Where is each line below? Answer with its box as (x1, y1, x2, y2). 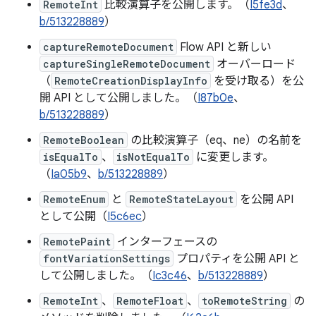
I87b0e (197, 91, 233, 105)
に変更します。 (193, 150, 274, 164)
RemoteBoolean (43, 133, 124, 147)
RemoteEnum (43, 193, 105, 206)
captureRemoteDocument (43, 40, 174, 54)
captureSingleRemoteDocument (43, 57, 210, 71)
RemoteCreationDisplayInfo (54, 74, 207, 87)
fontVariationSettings (43, 252, 170, 265)
